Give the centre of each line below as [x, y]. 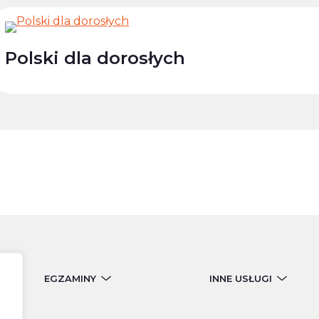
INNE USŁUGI [240, 278]
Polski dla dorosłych [95, 58]
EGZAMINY [70, 278]
